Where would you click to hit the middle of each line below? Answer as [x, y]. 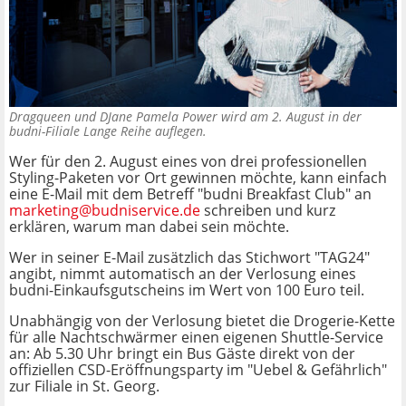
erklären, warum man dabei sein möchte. [149, 227]
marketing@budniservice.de [105, 211]
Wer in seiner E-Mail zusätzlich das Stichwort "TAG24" [189, 258]
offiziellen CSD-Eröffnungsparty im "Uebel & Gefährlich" [198, 370]
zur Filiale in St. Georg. [84, 387]
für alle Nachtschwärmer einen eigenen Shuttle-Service [196, 338]
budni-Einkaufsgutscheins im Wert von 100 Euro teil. [187, 290]
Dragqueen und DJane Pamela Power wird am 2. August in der [185, 117]
